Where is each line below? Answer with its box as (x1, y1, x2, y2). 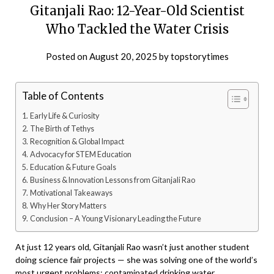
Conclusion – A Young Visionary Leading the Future (29, 213, 201, 223)
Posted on (45, 50, 89, 62)
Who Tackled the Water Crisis (45, 21, 229, 37)
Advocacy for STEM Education (29, 149, 131, 159)
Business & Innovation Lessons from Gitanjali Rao (29, 175, 195, 185)
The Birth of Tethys (29, 124, 94, 133)
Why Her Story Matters (29, 201, 106, 210)
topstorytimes (170, 50, 229, 62)
